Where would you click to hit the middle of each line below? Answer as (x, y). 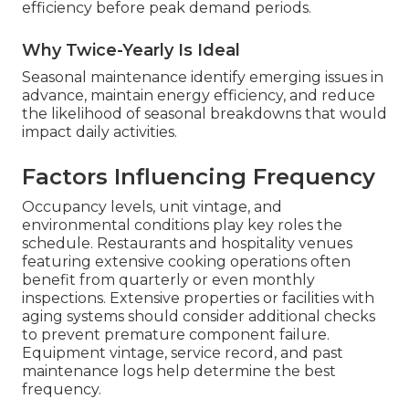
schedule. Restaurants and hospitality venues (187, 244)
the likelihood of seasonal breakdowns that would (204, 114)
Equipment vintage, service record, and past (183, 353)
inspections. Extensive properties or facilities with (198, 299)
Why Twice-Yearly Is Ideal (131, 51)
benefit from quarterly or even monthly (168, 280)
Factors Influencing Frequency (199, 177)
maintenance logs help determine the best (179, 372)
